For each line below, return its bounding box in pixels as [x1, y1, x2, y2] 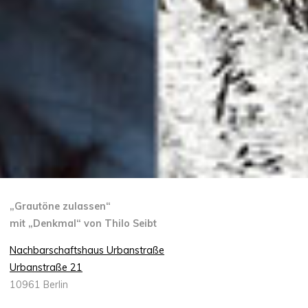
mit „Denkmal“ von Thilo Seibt [10, 217, 157, 230]
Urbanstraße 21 [10, 261, 83, 274]
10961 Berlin [10, 278, 69, 291]
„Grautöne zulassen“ [10, 199, 111, 212]
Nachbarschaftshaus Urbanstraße [10, 244, 165, 257]
